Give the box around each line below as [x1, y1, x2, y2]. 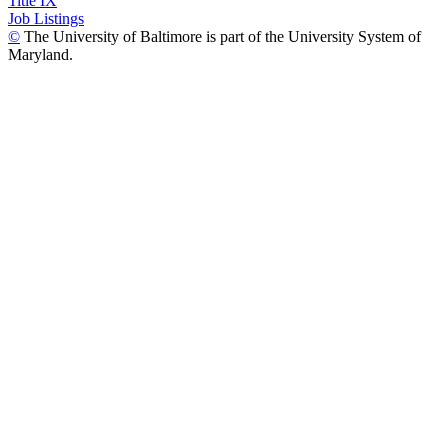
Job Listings [8, 9, 84, 27]
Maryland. [8, 45, 73, 63]
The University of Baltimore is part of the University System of [20, 27, 421, 45]
